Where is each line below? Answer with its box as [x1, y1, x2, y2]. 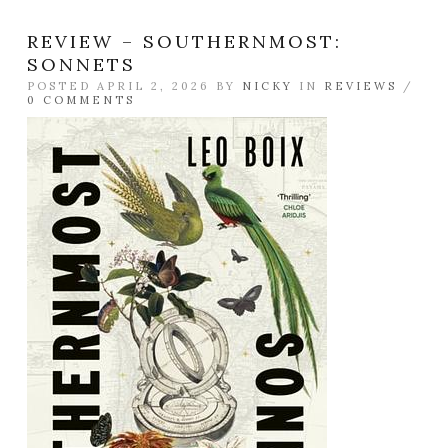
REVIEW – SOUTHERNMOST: [27, 30, 342, 53]
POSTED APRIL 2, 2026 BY [27, 79, 242, 93]
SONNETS [27, 53, 136, 76]
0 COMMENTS [27, 93, 135, 107]
